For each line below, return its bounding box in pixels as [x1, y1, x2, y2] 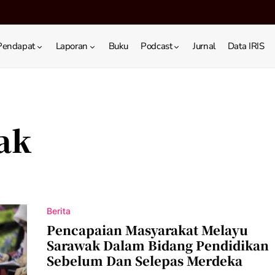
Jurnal [193, 40, 215, 52]
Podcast [141, 40, 172, 52]
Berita [47, 206, 71, 216]
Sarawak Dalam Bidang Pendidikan [47, 236, 269, 254]
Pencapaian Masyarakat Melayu [47, 221, 248, 239]
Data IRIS [227, 40, 265, 52]
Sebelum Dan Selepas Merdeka [47, 252, 242, 269]
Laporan [55, 40, 88, 52]
